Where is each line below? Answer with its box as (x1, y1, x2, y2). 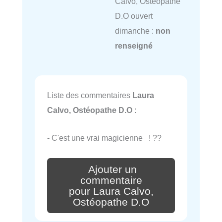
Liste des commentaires (47, 90, 132, 100)
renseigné (114, 41, 153, 51)
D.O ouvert (114, 11, 153, 21)
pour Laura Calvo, (68, 185, 154, 197)
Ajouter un (88, 163, 137, 175)
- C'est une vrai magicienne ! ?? (47, 133, 162, 142)
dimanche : (114, 26, 156, 36)
